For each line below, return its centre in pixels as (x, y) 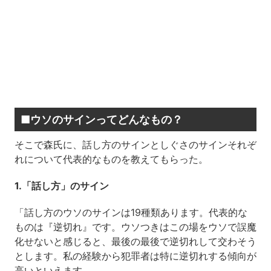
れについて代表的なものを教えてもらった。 (111, 159)
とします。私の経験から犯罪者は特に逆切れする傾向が (135, 256)
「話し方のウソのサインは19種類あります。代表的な (131, 213)
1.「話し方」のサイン (61, 186)
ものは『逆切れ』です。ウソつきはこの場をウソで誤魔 (135, 227)
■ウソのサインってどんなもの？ (101, 120)
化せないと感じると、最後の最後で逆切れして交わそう (135, 242)
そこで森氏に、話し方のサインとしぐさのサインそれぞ (135, 145)
